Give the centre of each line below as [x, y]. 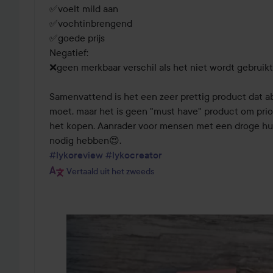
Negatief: [70, 52]
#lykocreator [134, 154]
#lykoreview [76, 154]
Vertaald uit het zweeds [110, 172]
